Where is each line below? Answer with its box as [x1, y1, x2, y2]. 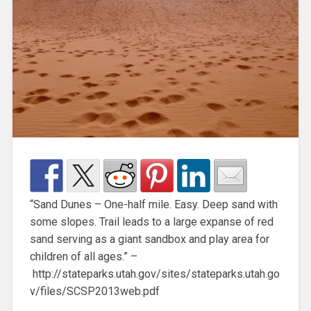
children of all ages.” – [29, 249, 137, 263]
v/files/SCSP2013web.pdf [29, 284, 160, 298]
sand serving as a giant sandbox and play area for [29, 232, 269, 246]
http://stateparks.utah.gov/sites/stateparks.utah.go [29, 267, 280, 280]
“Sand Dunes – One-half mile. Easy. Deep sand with [29, 197, 278, 211]
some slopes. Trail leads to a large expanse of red [29, 215, 274, 228]
